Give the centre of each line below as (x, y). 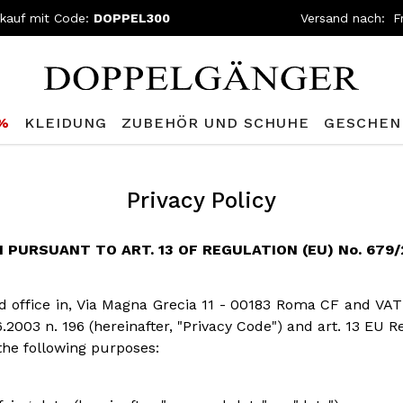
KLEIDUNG (66, 123)
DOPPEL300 (132, 18)
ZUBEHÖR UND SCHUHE (216, 123)
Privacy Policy (201, 200)
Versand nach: (343, 18)
